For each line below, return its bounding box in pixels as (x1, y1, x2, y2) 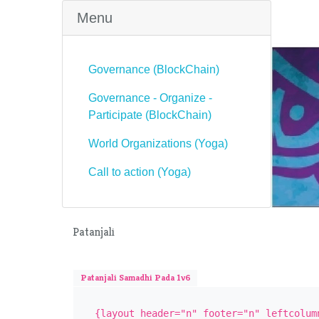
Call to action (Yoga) (88, 166, 191, 178)
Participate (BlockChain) (88, 109, 211, 121)
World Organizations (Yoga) (88, 137, 228, 150)
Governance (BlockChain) (88, 63, 219, 75)
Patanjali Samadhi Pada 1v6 (80, 272, 191, 284)
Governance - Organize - (88, 92, 212, 104)
